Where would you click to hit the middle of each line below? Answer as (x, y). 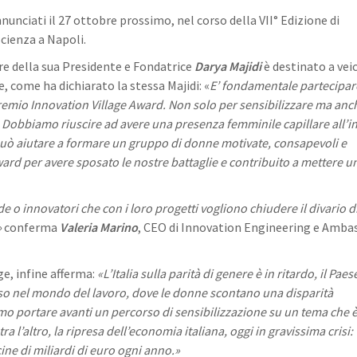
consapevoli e (310, 143)
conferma (31, 227)
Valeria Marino (99, 227)
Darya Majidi (228, 66)
